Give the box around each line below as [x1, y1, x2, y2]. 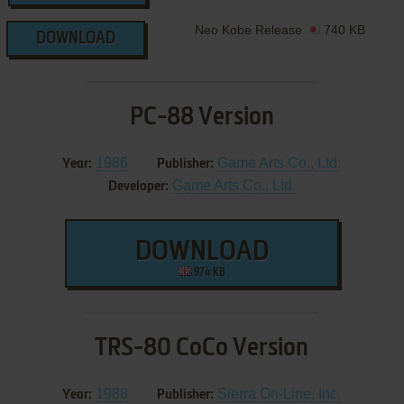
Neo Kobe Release [195, 23, 307, 38]
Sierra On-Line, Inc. [217, 386, 342, 402]
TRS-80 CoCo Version [95, 335, 309, 362]
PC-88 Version [129, 105, 274, 131]
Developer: [107, 179, 169, 195]
